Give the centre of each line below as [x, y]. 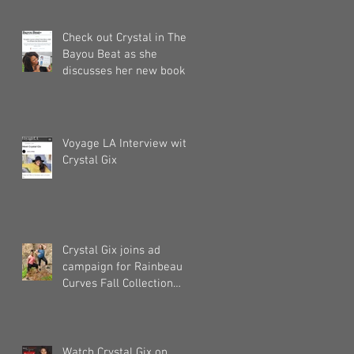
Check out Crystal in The [124, 38]
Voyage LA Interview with [128, 143]
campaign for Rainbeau [122, 267]
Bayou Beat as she [110, 54]
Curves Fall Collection [118, 283]
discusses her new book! [126, 71]
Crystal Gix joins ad [111, 250]
